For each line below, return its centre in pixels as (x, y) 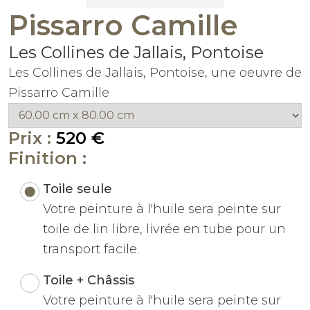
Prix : (32, 138)
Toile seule (77, 189)
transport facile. (91, 249)
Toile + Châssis (88, 280)
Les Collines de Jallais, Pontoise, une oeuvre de (155, 73)
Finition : (47, 158)
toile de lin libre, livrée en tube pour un (164, 229)
